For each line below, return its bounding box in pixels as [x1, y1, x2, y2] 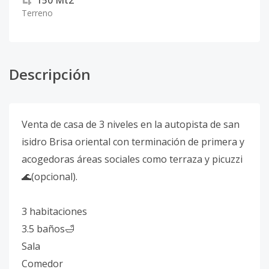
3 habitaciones [22, 205, 89, 218]
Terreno [22, 7, 53, 19]
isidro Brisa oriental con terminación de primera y [22, 135, 244, 148]
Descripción [9, 64, 91, 84]
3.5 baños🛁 [22, 222, 74, 235]
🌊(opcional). [22, 170, 77, 183]
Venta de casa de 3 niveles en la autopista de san [22, 118, 240, 131]
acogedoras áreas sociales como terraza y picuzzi [22, 153, 243, 166]
